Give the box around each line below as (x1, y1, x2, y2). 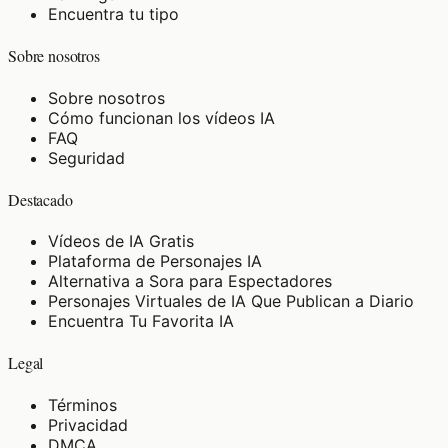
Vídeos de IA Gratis (48, 231, 194, 252)
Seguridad (48, 147, 125, 168)
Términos (48, 394, 117, 415)
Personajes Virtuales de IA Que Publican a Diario (48, 291, 414, 312)
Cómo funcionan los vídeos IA (48, 107, 275, 128)
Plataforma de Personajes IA (48, 251, 262, 272)
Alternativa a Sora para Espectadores (48, 271, 332, 292)
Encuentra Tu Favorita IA (48, 311, 234, 332)
